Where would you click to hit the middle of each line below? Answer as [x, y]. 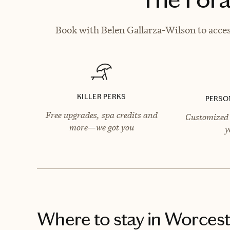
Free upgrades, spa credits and [101, 115]
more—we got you [101, 127]
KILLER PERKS [101, 97]
